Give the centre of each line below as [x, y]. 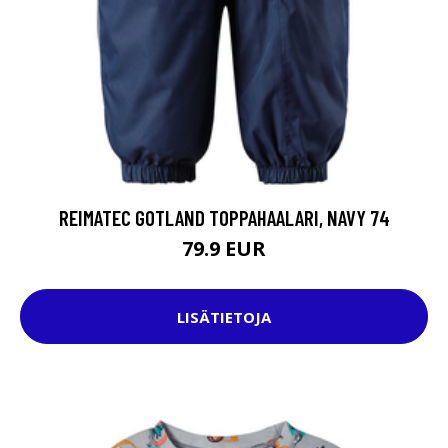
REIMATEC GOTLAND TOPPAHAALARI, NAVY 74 [224, 218]
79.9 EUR [224, 249]
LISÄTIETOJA [224, 316]
